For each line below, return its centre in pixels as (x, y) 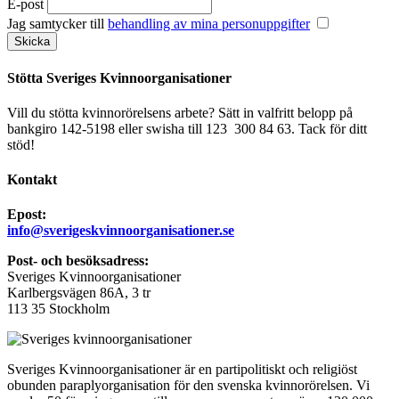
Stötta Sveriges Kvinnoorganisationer (119, 77)
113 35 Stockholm (58, 309)
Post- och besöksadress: (78, 261)
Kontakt (32, 180)
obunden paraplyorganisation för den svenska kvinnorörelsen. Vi (188, 386)
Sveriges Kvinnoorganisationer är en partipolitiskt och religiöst (182, 370)
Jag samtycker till (57, 24)
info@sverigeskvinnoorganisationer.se (121, 231)
